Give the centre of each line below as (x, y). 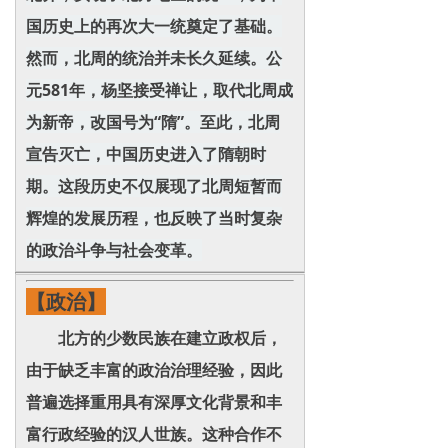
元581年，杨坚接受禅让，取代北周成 (159, 90)
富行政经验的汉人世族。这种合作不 (154, 434)
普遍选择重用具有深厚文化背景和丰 (154, 402)
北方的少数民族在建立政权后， (154, 338)
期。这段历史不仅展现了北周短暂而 (154, 186)
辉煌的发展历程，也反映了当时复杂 (154, 218)
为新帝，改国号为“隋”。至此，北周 (153, 122)
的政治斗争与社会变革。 (114, 250)
